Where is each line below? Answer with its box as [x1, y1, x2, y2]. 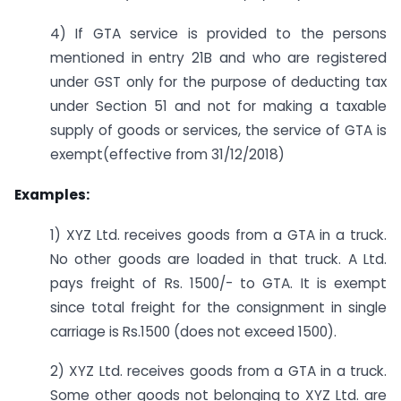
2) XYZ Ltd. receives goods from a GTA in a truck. [50, 362, 387, 381]
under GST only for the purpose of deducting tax [50, 73, 387, 92]
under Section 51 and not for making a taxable [50, 97, 387, 116]
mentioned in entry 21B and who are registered [50, 48, 387, 68]
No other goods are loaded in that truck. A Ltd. [50, 249, 387, 269]
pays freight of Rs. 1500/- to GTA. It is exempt [50, 273, 387, 293]
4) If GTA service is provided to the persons [50, 24, 387, 44]
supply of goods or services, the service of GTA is [50, 121, 387, 141]
